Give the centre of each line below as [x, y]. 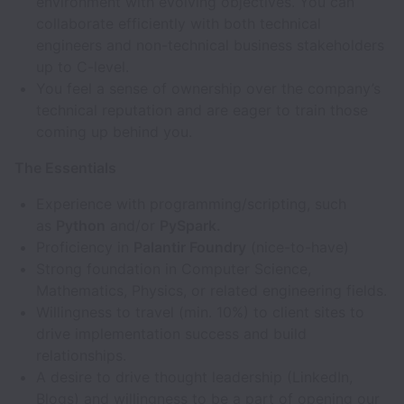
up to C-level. [83, 67]
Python [81, 225]
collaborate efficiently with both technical [179, 23]
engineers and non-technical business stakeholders [210, 45]
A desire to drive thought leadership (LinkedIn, [194, 377]
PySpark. [190, 225]
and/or [133, 225]
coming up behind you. [114, 132]
